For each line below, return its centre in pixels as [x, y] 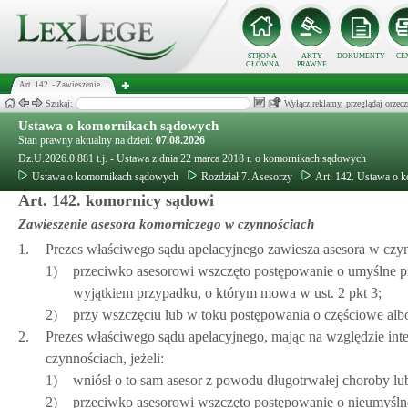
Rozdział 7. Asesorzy [247, 177]
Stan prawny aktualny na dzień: [87, 140]
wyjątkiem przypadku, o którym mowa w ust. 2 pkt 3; [227, 293]
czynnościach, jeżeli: [105, 358]
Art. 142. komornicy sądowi [116, 200]
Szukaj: [61, 103]
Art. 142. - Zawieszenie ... [63, 85]
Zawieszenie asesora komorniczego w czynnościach [166, 224]
